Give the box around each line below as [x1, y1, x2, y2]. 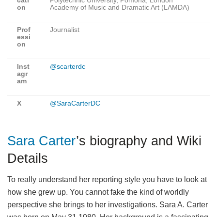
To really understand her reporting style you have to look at [7, 175, 207, 184]
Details [7, 150, 48, 166]
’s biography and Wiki [76, 133, 201, 148]
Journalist [50, 26, 79, 33]
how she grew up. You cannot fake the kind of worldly [7, 188, 189, 197]
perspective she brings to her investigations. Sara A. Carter [7, 201, 208, 209]
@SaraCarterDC [50, 99, 100, 107]
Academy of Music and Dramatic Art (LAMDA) [50, 3, 189, 11]
